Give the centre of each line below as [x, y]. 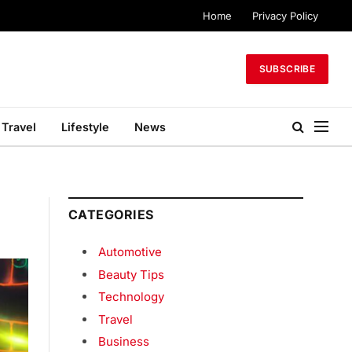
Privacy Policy [285, 15]
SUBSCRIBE [287, 69]
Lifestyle [85, 126]
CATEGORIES [111, 214]
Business [124, 342]
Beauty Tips [131, 274]
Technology [131, 297]
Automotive [130, 252]
